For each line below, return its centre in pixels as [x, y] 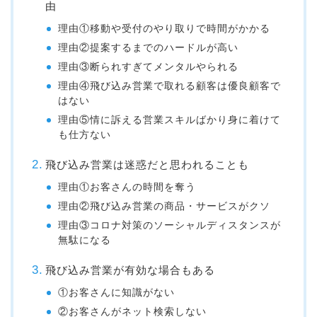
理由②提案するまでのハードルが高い [149, 48]
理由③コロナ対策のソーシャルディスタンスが [170, 226]
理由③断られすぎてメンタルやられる [149, 67]
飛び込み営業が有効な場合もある [130, 270]
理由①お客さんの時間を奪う [127, 188]
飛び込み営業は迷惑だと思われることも [147, 165]
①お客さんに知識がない [117, 293]
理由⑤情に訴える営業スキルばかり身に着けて [170, 120]
